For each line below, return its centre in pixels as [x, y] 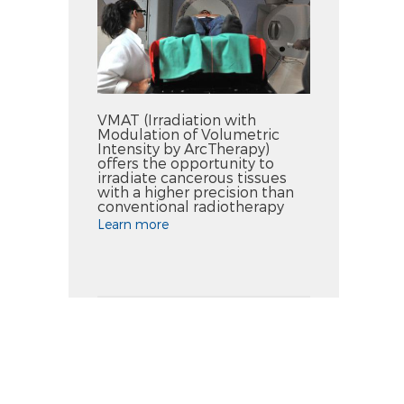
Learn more [133, 224]
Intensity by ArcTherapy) [184, 148]
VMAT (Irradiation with [177, 119]
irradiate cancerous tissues [192, 177]
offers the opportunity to [186, 162]
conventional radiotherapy [191, 206]
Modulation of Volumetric [188, 133]
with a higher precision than [196, 191]
